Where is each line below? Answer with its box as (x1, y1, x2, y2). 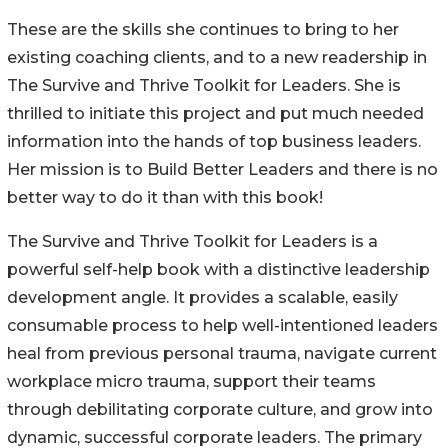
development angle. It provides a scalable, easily (7, 287, 398, 307)
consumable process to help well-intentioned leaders (7, 315, 438, 335)
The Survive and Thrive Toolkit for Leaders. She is (7, 75, 401, 95)
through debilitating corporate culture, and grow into (7, 399, 433, 419)
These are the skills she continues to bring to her (7, 19, 399, 39)
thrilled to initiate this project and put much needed (7, 103, 424, 123)
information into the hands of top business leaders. (7, 131, 421, 151)
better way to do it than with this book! (7, 187, 323, 207)
